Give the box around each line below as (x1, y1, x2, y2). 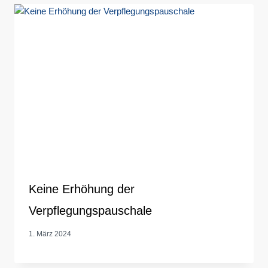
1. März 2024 (29, 229, 71, 238)
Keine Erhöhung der (29, 182, 135, 196)
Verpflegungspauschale (29, 203, 152, 217)
